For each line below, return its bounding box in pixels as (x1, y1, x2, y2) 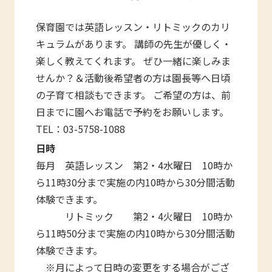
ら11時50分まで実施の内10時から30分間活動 (36, 225, 236, 240)
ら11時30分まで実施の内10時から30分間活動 (36, 174, 236, 189)
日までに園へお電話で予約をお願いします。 (36, 104, 229, 119)
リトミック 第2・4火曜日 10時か (36, 208, 233, 223)
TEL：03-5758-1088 (36, 121, 126, 136)
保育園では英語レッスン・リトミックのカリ (36, 19, 231, 34)
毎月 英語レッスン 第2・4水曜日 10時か (36, 157, 233, 172)
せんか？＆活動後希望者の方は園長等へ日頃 (36, 70, 231, 85)
